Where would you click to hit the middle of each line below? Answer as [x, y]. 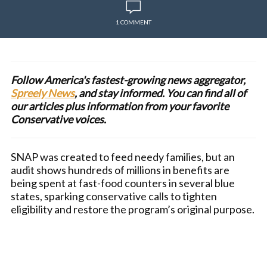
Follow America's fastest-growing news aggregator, [128, 80]
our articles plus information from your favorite [120, 106]
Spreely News [43, 93]
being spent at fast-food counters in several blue [123, 183]
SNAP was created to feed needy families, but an [123, 157]
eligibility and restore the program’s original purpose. [133, 209]
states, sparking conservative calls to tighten [114, 196]
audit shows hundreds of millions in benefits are [120, 170]
